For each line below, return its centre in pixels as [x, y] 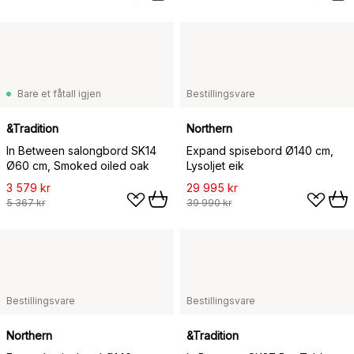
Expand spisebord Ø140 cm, [260, 151]
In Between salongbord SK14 [81, 151]
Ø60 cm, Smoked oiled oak [78, 166]
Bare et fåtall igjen [59, 94]
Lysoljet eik [215, 166]
